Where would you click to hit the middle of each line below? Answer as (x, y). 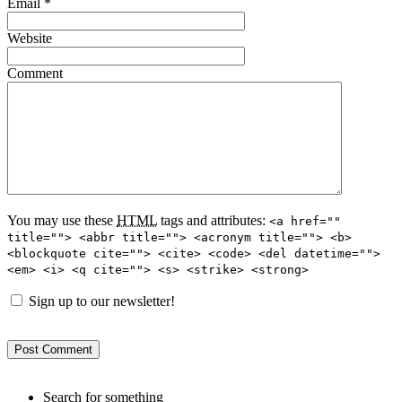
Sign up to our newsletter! (102, 301)
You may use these (62, 221)
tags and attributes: (211, 221)
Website (30, 39)
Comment (35, 74)
